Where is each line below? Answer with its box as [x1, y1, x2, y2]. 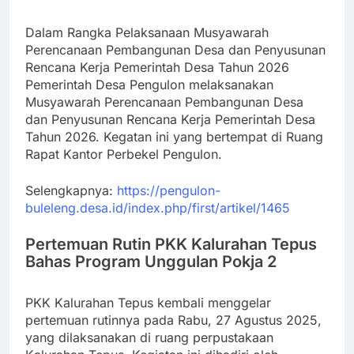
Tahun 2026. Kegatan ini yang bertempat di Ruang [25, 128, 323, 145]
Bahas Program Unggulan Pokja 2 [25, 251, 277, 271]
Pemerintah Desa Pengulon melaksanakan [25, 76, 273, 92]
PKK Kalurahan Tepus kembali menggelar [25, 294, 271, 311]
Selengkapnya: [25, 182, 117, 198]
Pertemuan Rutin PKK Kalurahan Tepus [25, 234, 317, 254]
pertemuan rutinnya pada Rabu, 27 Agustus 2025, [25, 311, 322, 328]
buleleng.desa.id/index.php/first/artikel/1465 [25, 199, 290, 216]
